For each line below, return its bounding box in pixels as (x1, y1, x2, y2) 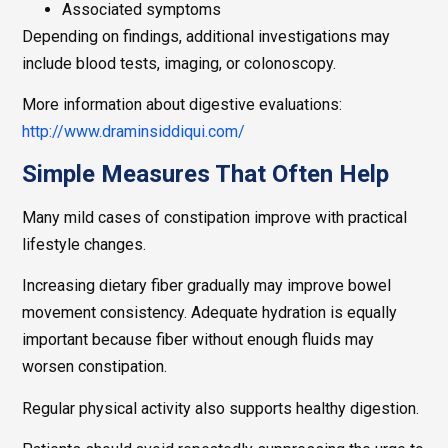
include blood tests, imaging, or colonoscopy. (22, 53, 337, 73)
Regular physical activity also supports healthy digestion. (22, 398, 420, 418)
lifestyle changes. (22, 234, 147, 254)
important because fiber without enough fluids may (22, 330, 375, 350)
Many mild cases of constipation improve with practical (22, 207, 408, 227)
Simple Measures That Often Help (22, 159, 390, 188)
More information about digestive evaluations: (22, 95, 343, 115)
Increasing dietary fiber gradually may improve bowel (22, 276, 392, 296)
